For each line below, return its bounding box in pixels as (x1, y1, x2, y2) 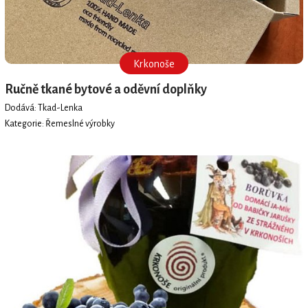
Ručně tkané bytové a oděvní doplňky (4, 82, 207, 97)
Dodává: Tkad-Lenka (4, 102, 82, 113)
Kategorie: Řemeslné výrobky (4, 119, 115, 129)
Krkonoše (133, 58, 175, 70)
